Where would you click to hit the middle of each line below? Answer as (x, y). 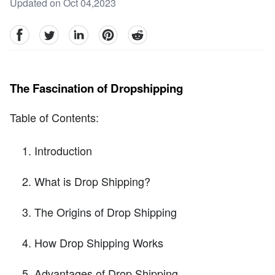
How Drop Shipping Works (99, 243)
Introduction (63, 151)
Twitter (53, 32)
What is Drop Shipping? (92, 181)
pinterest (116, 32)
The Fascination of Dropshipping (96, 88)
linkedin (85, 32)
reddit (139, 32)
